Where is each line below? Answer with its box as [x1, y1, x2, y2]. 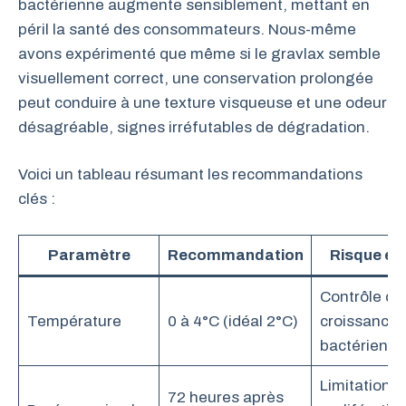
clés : [18, 190, 55, 208]
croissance [319, 312, 398, 330]
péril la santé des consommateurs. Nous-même [18, 20, 356, 38]
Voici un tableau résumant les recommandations [18, 166, 362, 183]
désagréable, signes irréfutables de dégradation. [18, 118, 370, 136]
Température [26, 312, 121, 330]
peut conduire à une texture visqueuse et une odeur [18, 93, 387, 111]
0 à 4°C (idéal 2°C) [167, 312, 298, 330]
